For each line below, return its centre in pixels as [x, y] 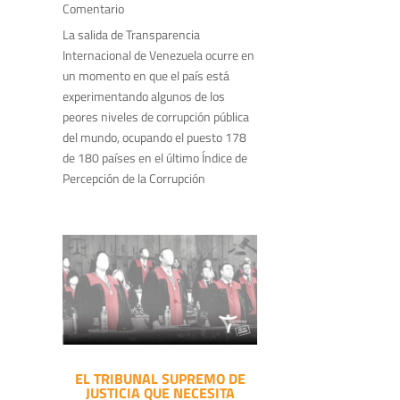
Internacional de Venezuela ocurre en [158, 54]
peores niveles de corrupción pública [156, 116]
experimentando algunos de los [144, 96]
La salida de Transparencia [131, 34]
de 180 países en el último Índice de [155, 157]
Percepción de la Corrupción [134, 178]
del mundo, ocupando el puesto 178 [154, 137]
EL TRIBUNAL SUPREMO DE [160, 378]
